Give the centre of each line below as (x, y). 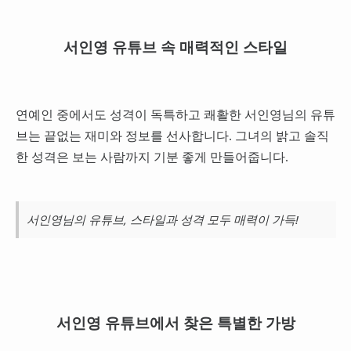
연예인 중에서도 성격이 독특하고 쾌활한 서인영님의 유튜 (175, 114)
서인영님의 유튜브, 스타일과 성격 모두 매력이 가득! (162, 219)
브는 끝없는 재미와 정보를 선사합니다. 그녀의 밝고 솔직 (172, 136)
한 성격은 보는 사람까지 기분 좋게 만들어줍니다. (152, 157)
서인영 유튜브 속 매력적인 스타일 (175, 47)
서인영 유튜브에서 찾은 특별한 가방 (175, 324)
